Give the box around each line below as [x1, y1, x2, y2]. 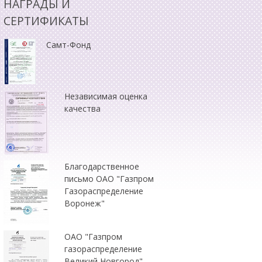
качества [64, 102, 101, 114]
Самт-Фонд [46, 39, 91, 51]
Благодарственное [64, 160, 140, 172]
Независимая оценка [64, 90, 148, 102]
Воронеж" [64, 197, 105, 209]
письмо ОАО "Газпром [64, 173, 154, 184]
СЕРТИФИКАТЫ [4, 12, 89, 29]
